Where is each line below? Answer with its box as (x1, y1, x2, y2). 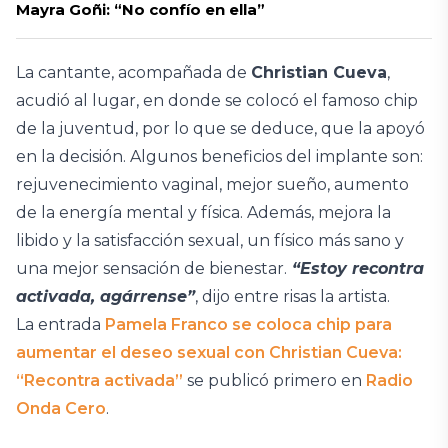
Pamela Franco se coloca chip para (105, 315, 392, 335)
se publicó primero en (183, 371, 366, 391)
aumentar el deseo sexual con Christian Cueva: (16, 343, 402, 363)
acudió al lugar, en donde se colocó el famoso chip (16, 91, 418, 111)
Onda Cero (16, 399, 106, 419)
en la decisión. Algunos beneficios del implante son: (16, 147, 423, 167)
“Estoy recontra (287, 259, 424, 279)
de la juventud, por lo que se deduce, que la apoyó (16, 119, 425, 139)
